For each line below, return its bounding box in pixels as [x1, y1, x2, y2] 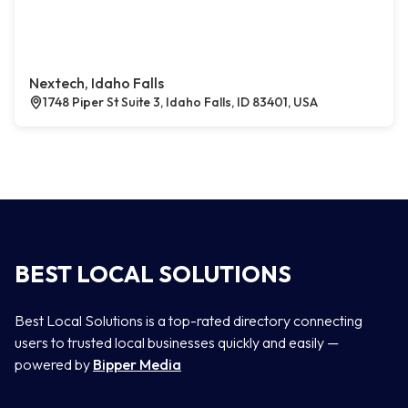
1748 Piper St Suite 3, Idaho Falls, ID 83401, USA [43, 94, 318, 110]
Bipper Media [93, 355, 181, 373]
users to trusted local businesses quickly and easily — [15, 333, 339, 352]
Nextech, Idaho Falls [29, 74, 164, 92]
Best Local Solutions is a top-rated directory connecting [15, 311, 362, 330]
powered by [15, 355, 93, 373]
